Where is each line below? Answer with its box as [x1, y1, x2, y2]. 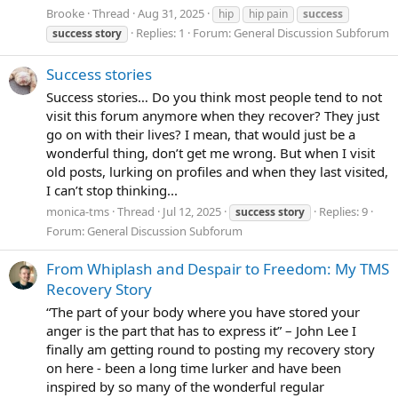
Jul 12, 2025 [163, 203, 221, 219]
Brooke [46, 4, 84, 21]
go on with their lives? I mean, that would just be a [46, 124, 355, 143]
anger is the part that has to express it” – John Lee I [46, 321, 356, 339]
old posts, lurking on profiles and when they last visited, [46, 162, 388, 180]
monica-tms [46, 203, 109, 219]
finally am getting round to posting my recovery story [46, 339, 375, 358]
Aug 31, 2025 [138, 4, 204, 21]
